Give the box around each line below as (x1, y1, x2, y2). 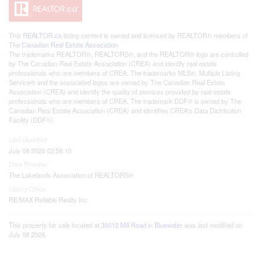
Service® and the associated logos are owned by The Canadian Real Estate (9, 77, 225, 87)
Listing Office (9, 183, 46, 193)
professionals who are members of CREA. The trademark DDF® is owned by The (9, 96, 241, 106)
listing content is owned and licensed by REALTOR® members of (62, 30, 248, 40)
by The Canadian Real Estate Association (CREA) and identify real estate (9, 58, 217, 68)
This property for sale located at (9, 220, 101, 230)
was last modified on (183, 220, 242, 230)
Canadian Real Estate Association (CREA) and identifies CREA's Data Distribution (9, 105, 241, 115)
